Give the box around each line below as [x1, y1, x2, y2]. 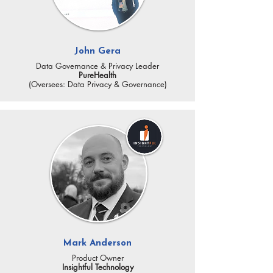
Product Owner [71, 252, 124, 263]
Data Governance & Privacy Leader [36, 60, 159, 71]
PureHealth [79, 69, 116, 80]
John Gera [74, 47, 121, 56]
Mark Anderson [63, 239, 132, 248]
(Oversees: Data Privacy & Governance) [28, 79, 167, 90]
